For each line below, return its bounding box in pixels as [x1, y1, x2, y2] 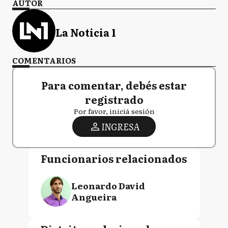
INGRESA [101, 120, 139, 134]
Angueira [71, 190, 117, 204]
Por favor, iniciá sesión [73, 106, 155, 117]
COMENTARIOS [12, 54, 76, 67]
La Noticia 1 [55, 24, 116, 40]
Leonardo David [71, 179, 145, 192]
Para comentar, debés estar [41, 77, 187, 93]
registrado [84, 92, 144, 107]
